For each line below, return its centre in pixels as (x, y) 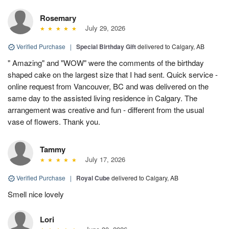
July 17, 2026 (103, 159)
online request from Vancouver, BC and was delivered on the (108, 86)
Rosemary (58, 18)
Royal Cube (93, 178)
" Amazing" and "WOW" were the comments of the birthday (106, 62)
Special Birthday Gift (106, 46)
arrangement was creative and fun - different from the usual (106, 109)
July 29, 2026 (103, 28)
